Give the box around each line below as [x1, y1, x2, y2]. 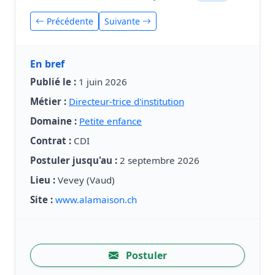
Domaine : [30, 115, 77, 128]
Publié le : [30, 76, 76, 88]
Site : [30, 193, 53, 206]
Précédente [44, 15, 93, 28]
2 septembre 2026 [117, 154, 199, 167]
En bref [30, 57, 64, 71]
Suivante [104, 15, 142, 28]
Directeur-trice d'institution [69, 95, 184, 108]
